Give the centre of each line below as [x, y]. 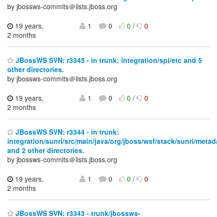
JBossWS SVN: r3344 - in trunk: [66, 132]
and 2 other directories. [46, 150]
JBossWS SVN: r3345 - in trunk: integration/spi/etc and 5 [108, 60]
